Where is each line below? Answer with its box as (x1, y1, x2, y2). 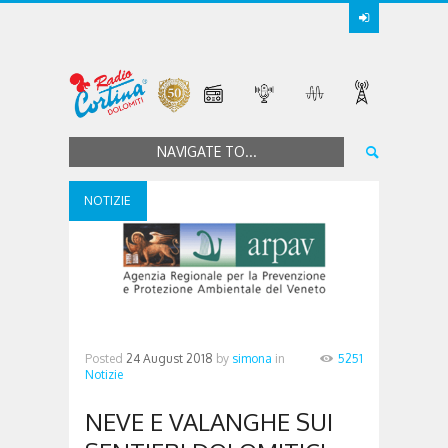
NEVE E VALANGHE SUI (85, 406, 333, 438)
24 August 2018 (126, 351, 213, 367)
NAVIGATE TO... (156, 142, 257, 160)
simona (232, 351, 272, 367)
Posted (85, 351, 126, 367)
